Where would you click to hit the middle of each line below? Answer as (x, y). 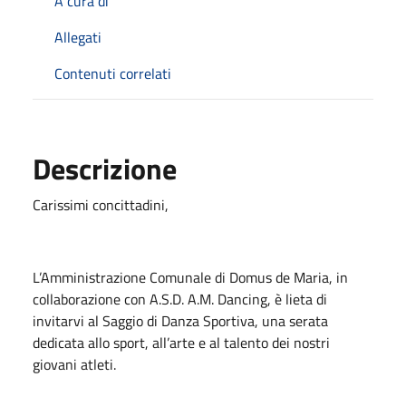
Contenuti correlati (113, 73)
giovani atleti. (74, 364)
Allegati (78, 37)
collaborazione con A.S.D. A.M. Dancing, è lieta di (180, 299)
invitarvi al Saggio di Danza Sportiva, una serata (180, 320)
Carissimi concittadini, (101, 204)
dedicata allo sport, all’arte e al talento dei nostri (181, 342)
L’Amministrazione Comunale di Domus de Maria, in (190, 277)
